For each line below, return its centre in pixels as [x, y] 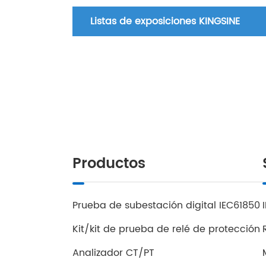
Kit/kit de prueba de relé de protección [166, 229]
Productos [109, 164]
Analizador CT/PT [113, 253]
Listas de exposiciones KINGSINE [165, 21]
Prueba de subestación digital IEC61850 [166, 205]
